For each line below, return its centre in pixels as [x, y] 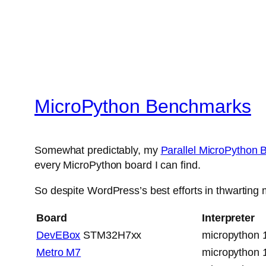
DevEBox [58, 235]
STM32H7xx [111, 235]
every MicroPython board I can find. [118, 165]
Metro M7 [59, 253]
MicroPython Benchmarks [143, 106]
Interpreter [228, 218]
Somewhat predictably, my [98, 151]
